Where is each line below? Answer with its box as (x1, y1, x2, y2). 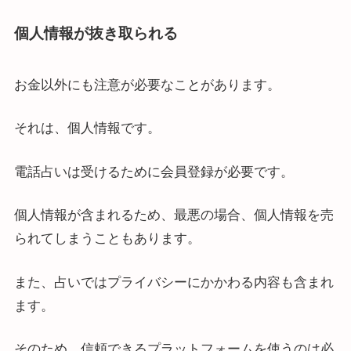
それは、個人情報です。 (13, 121, 161, 136)
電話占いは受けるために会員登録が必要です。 (13, 164, 294, 179)
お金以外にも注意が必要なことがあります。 (13, 77, 280, 92)
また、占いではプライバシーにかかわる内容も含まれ (13, 274, 334, 290)
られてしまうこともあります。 (13, 231, 201, 247)
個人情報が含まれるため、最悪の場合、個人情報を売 (13, 208, 334, 223)
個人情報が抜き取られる (13, 25, 178, 42)
